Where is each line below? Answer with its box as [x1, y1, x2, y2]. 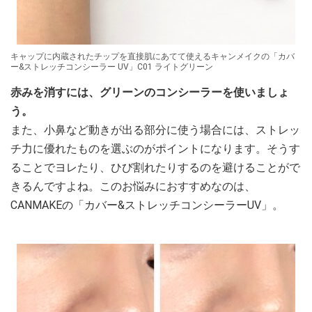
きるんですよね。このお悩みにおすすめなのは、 [10, 180, 256, 193]
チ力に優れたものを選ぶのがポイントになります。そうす [10, 142, 300, 155]
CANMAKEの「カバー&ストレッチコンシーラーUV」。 [10, 198, 283, 212]
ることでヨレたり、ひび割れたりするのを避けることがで [10, 161, 300, 174]
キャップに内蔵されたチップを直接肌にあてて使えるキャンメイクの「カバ [10, 52, 295, 61]
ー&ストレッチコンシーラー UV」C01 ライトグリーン [10, 62, 213, 72]
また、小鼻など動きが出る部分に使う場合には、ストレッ [10, 123, 300, 136]
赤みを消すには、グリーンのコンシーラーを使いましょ [10, 86, 289, 99]
